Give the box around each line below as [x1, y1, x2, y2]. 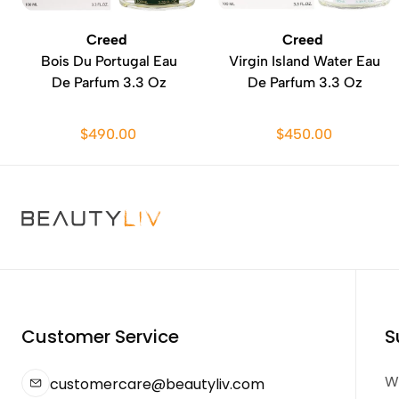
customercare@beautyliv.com [50, 373, 265, 395]
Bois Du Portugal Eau [40, 53, 177, 69]
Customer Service [21, 324, 179, 349]
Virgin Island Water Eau [229, 53, 380, 69]
